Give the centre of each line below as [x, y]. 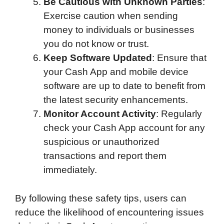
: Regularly [179, 114]
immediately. [70, 170]
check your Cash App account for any [124, 128]
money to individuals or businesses [119, 30]
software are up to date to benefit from [124, 86]
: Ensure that [179, 58]
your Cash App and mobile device [116, 72]
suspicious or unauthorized [101, 142]
